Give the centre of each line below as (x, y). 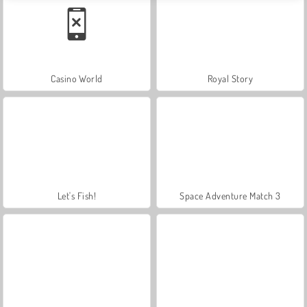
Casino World (77, 78)
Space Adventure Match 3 (230, 195)
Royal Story (230, 78)
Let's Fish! (77, 195)
